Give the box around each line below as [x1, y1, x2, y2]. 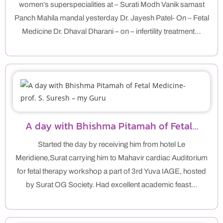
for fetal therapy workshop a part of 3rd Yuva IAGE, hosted [17, 167, 206, 176]
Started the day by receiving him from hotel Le [38, 140, 185, 149]
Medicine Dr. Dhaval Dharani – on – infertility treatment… [22, 27, 201, 36]
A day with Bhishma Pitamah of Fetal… [25, 118, 198, 134]
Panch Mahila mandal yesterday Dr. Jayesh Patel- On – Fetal [14, 14, 209, 22]
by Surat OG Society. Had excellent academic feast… [25, 181, 198, 189]
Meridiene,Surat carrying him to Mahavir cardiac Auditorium [15, 154, 208, 162]
